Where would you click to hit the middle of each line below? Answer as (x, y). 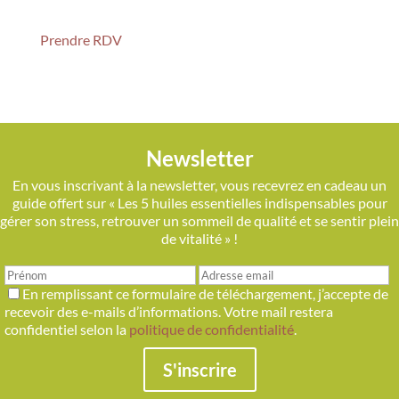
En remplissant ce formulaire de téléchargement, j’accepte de (205, 294)
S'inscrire (199, 370)
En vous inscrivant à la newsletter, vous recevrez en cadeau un (199, 185)
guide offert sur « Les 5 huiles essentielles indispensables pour (199, 203)
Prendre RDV (81, 40)
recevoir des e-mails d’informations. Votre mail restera (169, 312)
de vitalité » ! (199, 239)
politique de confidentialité (212, 330)
